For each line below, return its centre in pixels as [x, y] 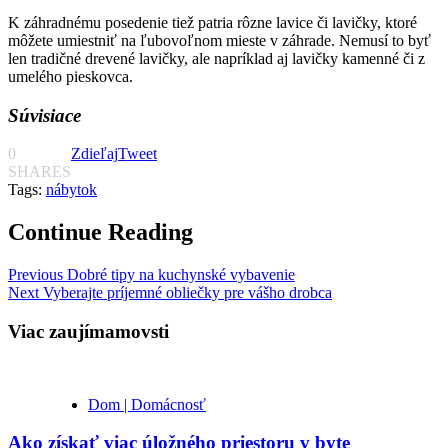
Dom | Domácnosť [147, 404]
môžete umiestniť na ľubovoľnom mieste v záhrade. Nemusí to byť [219, 40]
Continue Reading [100, 232]
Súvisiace [44, 115]
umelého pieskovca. [70, 76]
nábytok [71, 190]
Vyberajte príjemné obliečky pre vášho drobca [185, 293]
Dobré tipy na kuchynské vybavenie [179, 275]
